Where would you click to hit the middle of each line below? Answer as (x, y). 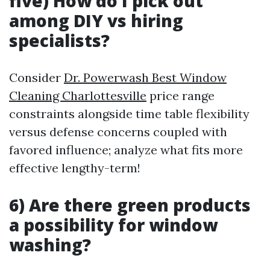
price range (181, 96)
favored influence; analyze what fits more (126, 150)
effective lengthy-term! (75, 168)
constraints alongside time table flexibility (129, 114)
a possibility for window (113, 225)
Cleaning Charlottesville (78, 96)
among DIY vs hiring (96, 20)
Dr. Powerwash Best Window (145, 77)
